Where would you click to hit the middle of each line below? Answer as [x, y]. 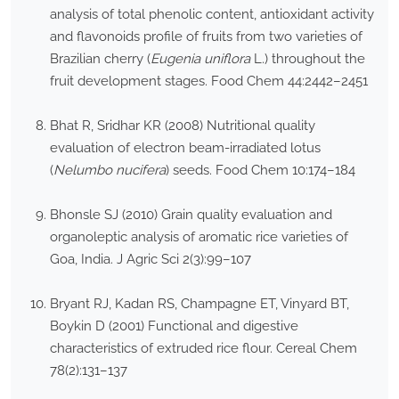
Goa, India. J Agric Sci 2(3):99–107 [151, 260]
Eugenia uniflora [200, 59]
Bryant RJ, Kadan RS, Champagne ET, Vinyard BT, [199, 304]
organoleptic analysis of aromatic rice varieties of [199, 237]
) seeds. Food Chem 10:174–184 [261, 171]
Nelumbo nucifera [110, 171]
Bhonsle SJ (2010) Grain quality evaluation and [191, 215]
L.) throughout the [308, 59]
